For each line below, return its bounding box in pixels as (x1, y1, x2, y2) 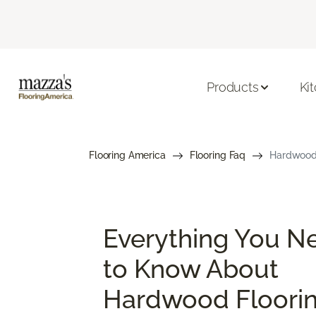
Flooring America (89, 149, 166, 161)
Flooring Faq (189, 149, 246, 161)
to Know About (103, 253, 279, 284)
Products (207, 80, 259, 95)
